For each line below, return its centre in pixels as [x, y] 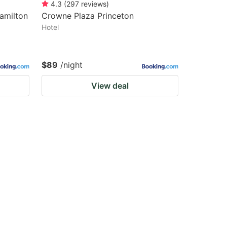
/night [71, 65]
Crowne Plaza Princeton [88, 16]
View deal [110, 86]
